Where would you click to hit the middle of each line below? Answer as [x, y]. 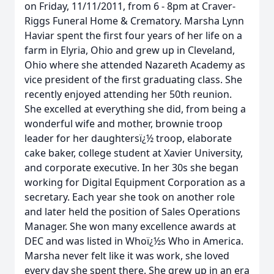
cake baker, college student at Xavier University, [134, 153]
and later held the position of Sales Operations [132, 212]
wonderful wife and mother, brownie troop [124, 124]
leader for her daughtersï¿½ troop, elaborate [128, 138]
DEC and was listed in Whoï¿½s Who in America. [134, 241]
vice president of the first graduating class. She [133, 80]
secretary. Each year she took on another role [130, 197]
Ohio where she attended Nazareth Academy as [135, 65]
